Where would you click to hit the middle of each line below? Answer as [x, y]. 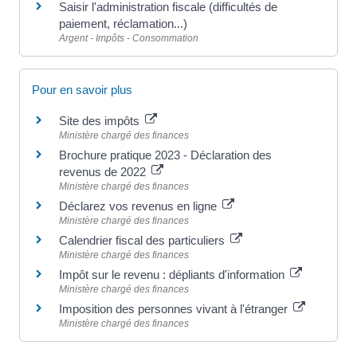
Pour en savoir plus [82, 89]
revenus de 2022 [104, 171]
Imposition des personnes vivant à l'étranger [175, 308]
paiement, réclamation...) [123, 23]
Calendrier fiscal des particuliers [143, 240]
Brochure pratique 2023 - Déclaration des [165, 155]
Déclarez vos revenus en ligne [139, 206]
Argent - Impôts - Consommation [129, 38]
